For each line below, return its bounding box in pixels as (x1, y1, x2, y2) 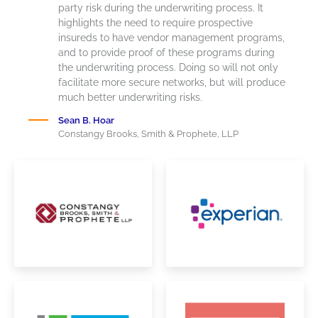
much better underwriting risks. (58, 91, 202, 103)
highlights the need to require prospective (58, 16, 253, 28)
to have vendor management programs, (97, 31, 285, 43)
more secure (99, 76, 163, 88)
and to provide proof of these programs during (58, 46, 275, 58)
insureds (58, 31, 97, 43)
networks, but (163, 76, 225, 88)
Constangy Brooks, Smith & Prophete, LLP (58, 128, 238, 139)
